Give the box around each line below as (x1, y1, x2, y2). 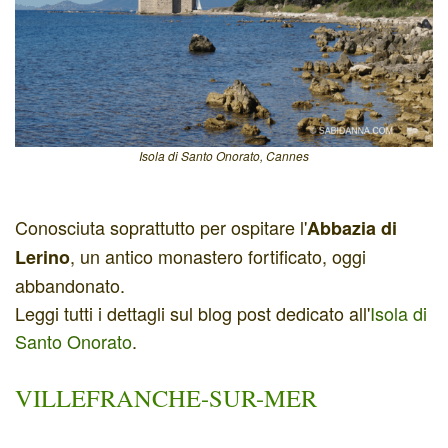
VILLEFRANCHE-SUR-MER (15, 380, 317, 414)
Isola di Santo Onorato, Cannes (139, 146, 309, 164)
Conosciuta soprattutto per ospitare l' (15, 213, 307, 240)
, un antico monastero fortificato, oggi (70, 242, 366, 269)
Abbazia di (307, 214, 397, 241)
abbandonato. (15, 271, 125, 298)
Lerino (15, 243, 70, 270)
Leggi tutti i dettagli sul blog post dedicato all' (15, 299, 370, 326)
